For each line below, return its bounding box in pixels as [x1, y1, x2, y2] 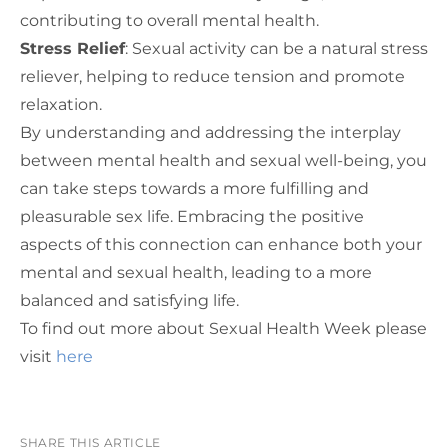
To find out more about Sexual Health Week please [20, 319, 427, 339]
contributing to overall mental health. [20, 11, 319, 31]
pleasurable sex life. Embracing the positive [20, 207, 364, 227]
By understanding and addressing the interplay [20, 123, 401, 143]
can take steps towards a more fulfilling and [20, 179, 369, 199]
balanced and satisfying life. [20, 291, 239, 311]
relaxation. [20, 95, 102, 115]
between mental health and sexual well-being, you [20, 151, 427, 171]
